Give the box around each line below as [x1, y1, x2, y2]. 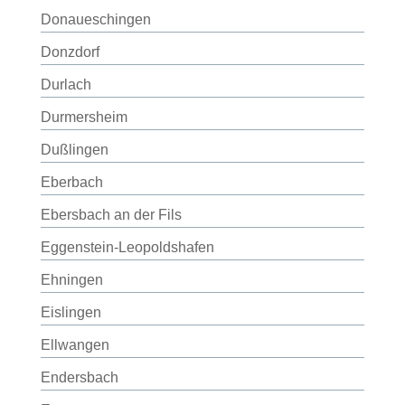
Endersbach [40, 370, 118, 385]
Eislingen [40, 305, 101, 320]
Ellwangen [40, 337, 109, 353]
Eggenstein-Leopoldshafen [40, 240, 214, 255]
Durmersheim [40, 109, 127, 125]
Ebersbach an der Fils [40, 207, 182, 222]
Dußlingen [40, 142, 108, 157]
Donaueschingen [40, 12, 151, 27]
